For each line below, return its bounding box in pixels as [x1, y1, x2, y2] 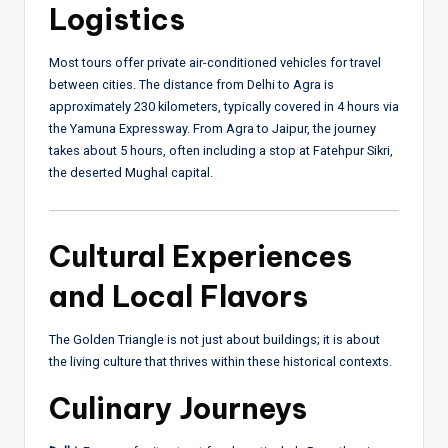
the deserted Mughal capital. [49, 165, 213, 181]
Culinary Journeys [49, 389, 307, 427]
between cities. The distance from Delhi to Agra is [49, 77, 334, 93]
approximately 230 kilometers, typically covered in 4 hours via [49, 99, 399, 115]
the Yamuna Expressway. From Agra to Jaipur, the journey [49, 121, 376, 137]
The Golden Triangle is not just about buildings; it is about [49, 331, 380, 347]
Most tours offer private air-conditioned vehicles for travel [49, 55, 381, 71]
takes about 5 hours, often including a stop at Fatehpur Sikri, [49, 143, 393, 159]
